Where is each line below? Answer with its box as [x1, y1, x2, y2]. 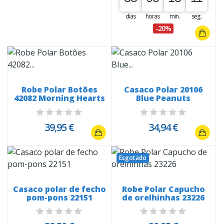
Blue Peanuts [136, 92, 190, 103]
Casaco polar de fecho [12, 183, 106, 194]
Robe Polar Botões [21, 83, 97, 95]
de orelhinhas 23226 [122, 191, 204, 203]
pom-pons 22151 [26, 191, 92, 203]
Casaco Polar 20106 [124, 83, 202, 95]
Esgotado [119, 153, 146, 162]
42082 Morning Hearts [13, 92, 105, 103]
